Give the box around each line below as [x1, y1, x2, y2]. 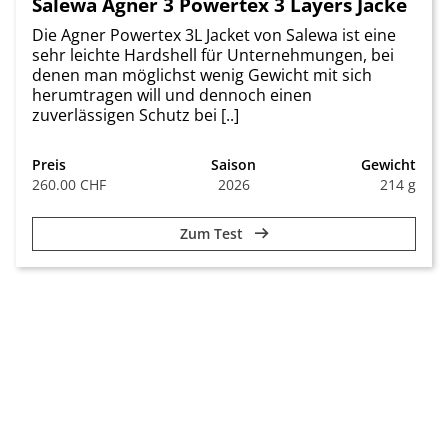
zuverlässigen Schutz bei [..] [32, 104, 239, 127]
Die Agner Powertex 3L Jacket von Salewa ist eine [32, 24, 396, 47]
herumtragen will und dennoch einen [32, 84, 312, 107]
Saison [211, 155, 256, 175]
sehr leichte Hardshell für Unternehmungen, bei [32, 44, 394, 67]
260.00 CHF [32, 175, 106, 195]
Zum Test [179, 224, 247, 244]
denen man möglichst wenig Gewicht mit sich [32, 64, 372, 87]
